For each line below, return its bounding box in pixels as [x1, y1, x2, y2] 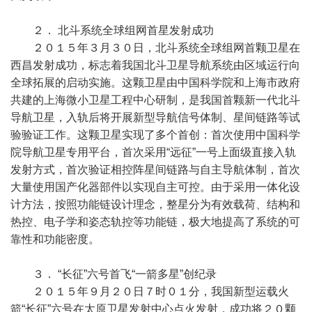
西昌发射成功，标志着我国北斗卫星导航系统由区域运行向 [10, 59, 300, 71]
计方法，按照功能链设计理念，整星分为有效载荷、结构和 [10, 198, 300, 210]
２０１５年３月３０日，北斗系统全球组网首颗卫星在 [33, 42, 300, 54]
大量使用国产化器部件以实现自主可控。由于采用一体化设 [10, 181, 300, 193]
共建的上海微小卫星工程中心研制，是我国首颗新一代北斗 [10, 94, 300, 106]
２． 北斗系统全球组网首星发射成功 [33, 24, 214, 36]
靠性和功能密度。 [10, 233, 100, 245]
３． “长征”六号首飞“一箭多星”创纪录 [33, 268, 217, 280]
